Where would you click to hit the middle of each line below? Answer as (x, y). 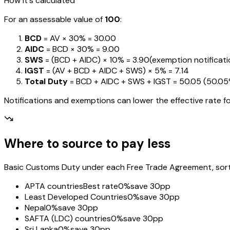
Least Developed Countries (76, 197)
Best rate (101, 186)
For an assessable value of (54, 19)
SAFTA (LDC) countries (68, 219)
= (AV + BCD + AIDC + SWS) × (98, 70)
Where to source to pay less (87, 144)
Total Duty (46, 81)
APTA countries (54, 186)
